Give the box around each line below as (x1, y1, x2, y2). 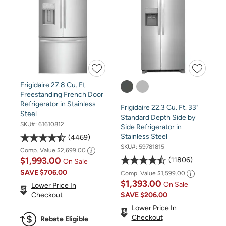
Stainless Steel (121, 132, 167, 141)
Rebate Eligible (40, 215, 88, 224)
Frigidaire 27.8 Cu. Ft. (20, 80, 87, 89)
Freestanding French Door (20, 90, 103, 99)
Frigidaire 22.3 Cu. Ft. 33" (121, 103, 198, 112)
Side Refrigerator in (121, 122, 182, 131)
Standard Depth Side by (121, 112, 195, 122)
